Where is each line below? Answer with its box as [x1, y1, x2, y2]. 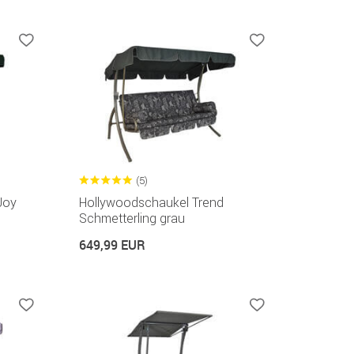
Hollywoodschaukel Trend [78, 194, 224, 211]
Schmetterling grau [78, 210, 185, 227]
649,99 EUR [78, 236, 145, 254]
